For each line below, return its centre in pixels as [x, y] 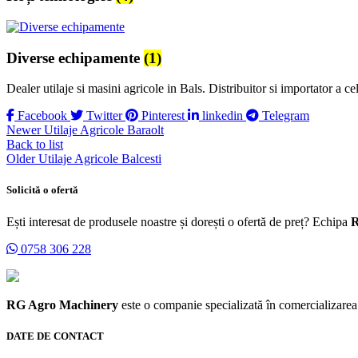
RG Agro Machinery [62, 304]
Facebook [42, 116]
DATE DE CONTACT [55, 336]
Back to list [35, 145]
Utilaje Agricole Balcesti [100, 159]
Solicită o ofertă [42, 190]
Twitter [104, 116]
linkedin [223, 116]
